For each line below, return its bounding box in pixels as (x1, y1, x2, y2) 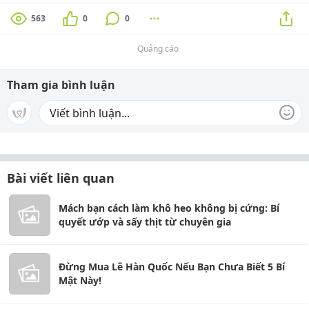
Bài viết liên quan (7, 169, 114, 186)
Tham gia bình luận (7, 77, 115, 92)
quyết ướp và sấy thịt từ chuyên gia (59, 215, 231, 228)
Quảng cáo (137, 42, 179, 54)
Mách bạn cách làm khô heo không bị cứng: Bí (59, 201, 279, 215)
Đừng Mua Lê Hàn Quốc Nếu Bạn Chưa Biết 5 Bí (59, 259, 285, 273)
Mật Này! (59, 273, 101, 287)
